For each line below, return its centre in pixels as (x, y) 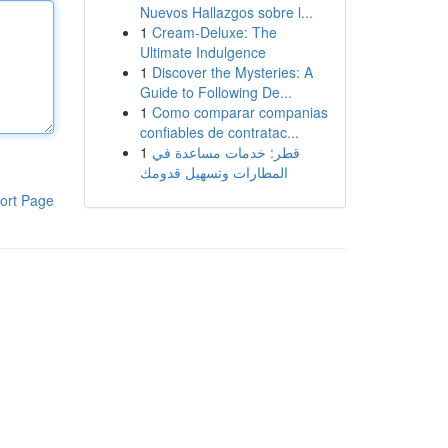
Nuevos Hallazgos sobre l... (226, 12)
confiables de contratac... (219, 132)
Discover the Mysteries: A (232, 72)
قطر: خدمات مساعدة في (225, 152)
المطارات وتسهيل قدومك (213, 172)
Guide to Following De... (215, 92)
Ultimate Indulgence (202, 52)
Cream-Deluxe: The (214, 32)
